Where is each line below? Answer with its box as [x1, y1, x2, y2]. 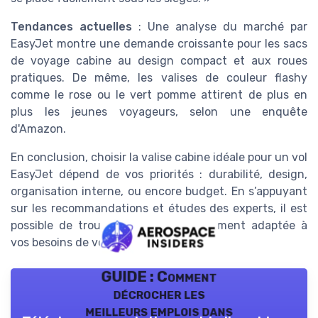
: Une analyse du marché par [132, 19, 307, 33]
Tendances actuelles [11, 19, 132, 33]
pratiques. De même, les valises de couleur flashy [11, 70, 307, 84]
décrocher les [113, 285, 205, 303]
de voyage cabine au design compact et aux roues [11, 53, 307, 67]
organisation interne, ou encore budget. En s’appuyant [11, 184, 307, 198]
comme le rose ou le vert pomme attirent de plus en [11, 87, 307, 102]
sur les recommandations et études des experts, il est [11, 201, 307, 215]
